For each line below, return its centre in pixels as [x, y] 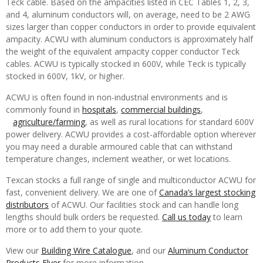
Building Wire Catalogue [86, 250]
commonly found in [44, 109]
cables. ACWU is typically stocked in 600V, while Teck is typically [126, 64]
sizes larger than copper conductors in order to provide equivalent [131, 27]
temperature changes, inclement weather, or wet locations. [118, 159]
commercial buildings [161, 109]
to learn [227, 217]
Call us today [186, 217]
